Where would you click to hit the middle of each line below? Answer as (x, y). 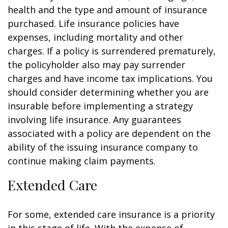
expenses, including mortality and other (95, 37)
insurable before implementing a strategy (100, 106)
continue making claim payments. (82, 161)
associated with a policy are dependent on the (109, 133)
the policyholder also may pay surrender (96, 65)
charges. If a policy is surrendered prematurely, (112, 51)
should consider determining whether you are (108, 92)
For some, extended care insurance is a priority (111, 214)
